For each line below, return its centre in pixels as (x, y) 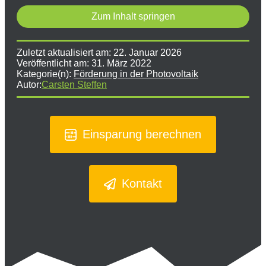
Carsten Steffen (74, 85)
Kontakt (142, 183)
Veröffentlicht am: (54, 63)
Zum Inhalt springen (133, 16)
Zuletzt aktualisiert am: (65, 53)
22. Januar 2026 (148, 53)
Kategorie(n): (45, 74)
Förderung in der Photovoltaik (136, 74)
